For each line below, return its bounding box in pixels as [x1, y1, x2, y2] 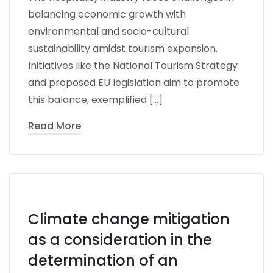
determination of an [28, 250, 178, 271]
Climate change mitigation [28, 208, 230, 229]
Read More [28, 118, 81, 133]
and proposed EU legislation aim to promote [28, 75, 239, 90]
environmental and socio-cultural [28, 24, 189, 38]
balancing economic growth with [28, 7, 186, 21]
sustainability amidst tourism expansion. [28, 41, 218, 55]
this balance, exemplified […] [28, 92, 163, 107]
